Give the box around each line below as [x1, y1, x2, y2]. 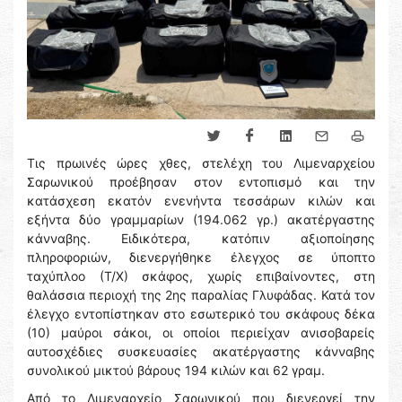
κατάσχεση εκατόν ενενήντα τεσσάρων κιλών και [27, 193, 375, 209]
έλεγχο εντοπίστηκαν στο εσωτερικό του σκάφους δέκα [27, 306, 375, 322]
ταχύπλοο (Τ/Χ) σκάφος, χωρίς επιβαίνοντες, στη [27, 268, 375, 284]
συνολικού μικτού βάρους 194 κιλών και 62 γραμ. [27, 363, 325, 379]
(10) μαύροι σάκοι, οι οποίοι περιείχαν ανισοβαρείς [27, 325, 375, 341]
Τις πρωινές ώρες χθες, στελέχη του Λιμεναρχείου [27, 155, 375, 171]
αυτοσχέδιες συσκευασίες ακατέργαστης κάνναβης [27, 344, 375, 360]
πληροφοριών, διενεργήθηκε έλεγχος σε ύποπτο [27, 249, 375, 266]
